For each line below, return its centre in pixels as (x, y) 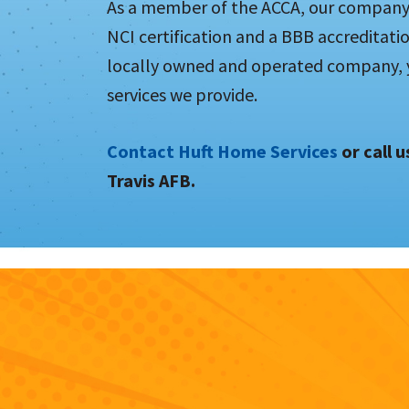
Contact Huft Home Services (222, 151)
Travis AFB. (151, 180)
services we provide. (182, 94)
